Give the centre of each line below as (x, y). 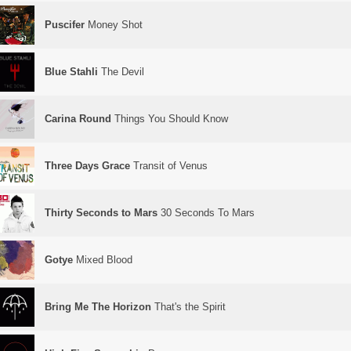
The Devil (121, 72)
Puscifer (65, 25)
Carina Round (78, 119)
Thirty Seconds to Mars (101, 213)
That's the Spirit (188, 307)
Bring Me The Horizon (98, 307)
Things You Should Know (170, 119)
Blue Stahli (71, 72)
